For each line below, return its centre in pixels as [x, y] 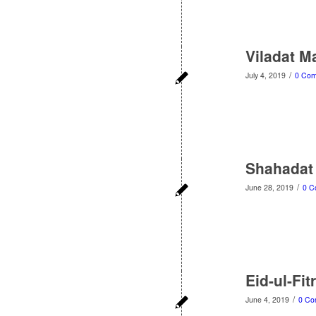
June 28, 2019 [269, 187]
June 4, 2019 [267, 299]
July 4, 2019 [266, 75]
